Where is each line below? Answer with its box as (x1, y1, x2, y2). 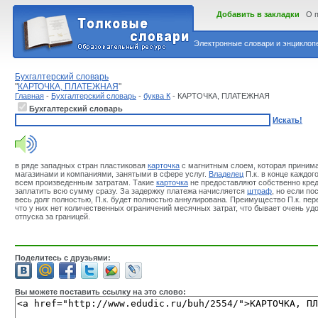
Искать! (273, 116, 302, 124)
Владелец (209, 170, 243, 178)
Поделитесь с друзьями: (15, 253, 111, 262)
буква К (143, 92, 170, 100)
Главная (15, 92, 44, 100)
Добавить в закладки (216, 10, 300, 18)
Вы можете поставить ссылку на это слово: (15, 287, 186, 296)
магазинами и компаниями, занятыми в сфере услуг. (15, 170, 209, 178)
